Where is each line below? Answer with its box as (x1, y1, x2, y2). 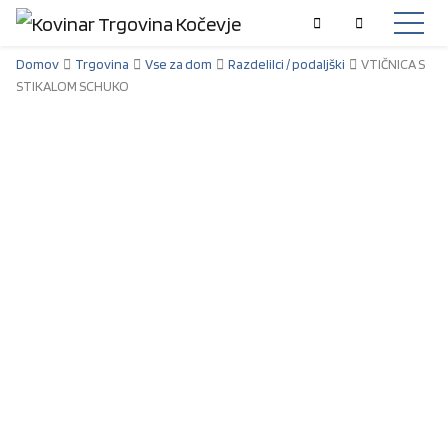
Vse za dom (145, 56, 212, 72)
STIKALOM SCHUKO (16, 78, 129, 94)
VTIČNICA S (357, 56, 425, 72)
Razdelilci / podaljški (228, 56, 345, 72)
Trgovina (75, 56, 129, 72)
